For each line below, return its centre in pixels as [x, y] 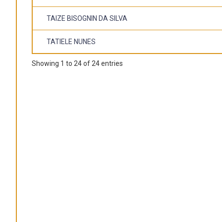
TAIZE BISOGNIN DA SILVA [87, 18]
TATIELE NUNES [71, 41]
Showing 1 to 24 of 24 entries [77, 64]
